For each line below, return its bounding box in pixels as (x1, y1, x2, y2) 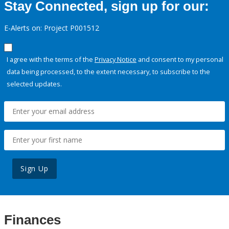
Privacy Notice (95, 55, 136, 64)
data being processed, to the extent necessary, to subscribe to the (7, 67, 210, 77)
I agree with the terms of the (7, 55, 95, 64)
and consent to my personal (136, 55, 223, 64)
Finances (4, 212, 61, 228)
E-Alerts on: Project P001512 (4, 23, 99, 33)
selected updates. (7, 79, 62, 89)
